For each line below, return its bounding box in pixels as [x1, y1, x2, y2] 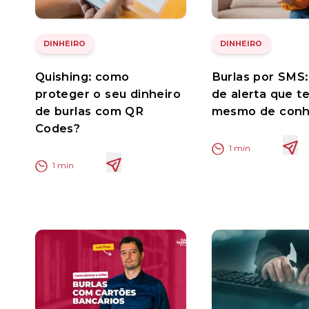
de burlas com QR [34, 104, 144, 119]
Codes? [34, 121, 81, 136]
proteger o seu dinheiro [34, 87, 181, 101]
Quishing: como [34, 70, 130, 84]
